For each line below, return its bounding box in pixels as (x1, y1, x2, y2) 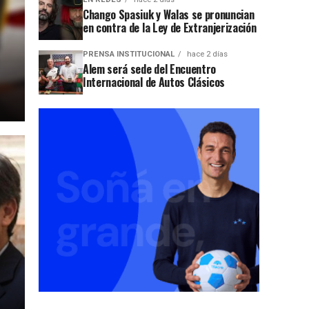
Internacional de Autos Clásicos (83, 73, 226, 90)
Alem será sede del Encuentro (83, 60, 217, 77)
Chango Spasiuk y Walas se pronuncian (83, 6, 255, 23)
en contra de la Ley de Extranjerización (83, 19, 257, 36)
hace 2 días (185, 49, 228, 59)
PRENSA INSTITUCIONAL (83, 49, 175, 59)
